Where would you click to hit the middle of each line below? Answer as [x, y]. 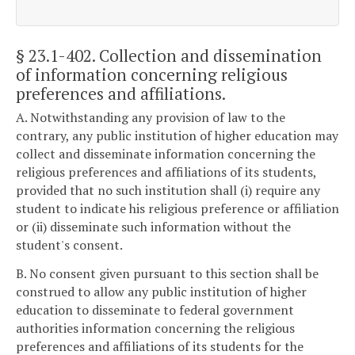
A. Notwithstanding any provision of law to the [151, 118]
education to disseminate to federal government [155, 309]
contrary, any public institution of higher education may [177, 136]
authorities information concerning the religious [155, 328]
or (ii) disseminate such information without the [153, 227]
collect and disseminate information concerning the [166, 154]
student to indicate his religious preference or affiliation [177, 209]
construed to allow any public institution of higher [161, 291]
